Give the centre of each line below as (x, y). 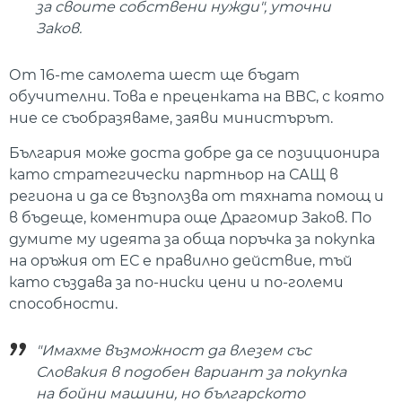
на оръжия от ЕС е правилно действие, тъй (181, 260)
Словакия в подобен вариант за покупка (191, 372)
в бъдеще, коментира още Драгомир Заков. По (190, 217)
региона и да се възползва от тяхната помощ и (197, 196)
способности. (63, 303)
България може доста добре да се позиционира (194, 153)
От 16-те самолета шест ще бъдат (154, 75)
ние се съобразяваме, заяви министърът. (171, 118)
